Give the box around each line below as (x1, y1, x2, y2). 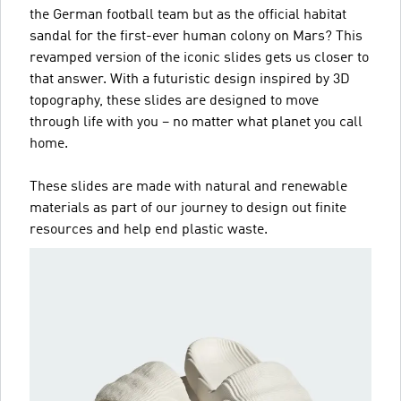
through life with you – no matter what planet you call (30, 115, 363, 130)
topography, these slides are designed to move (30, 94, 319, 108)
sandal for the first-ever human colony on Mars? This (30, 30, 363, 44)
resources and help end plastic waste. (30, 223, 268, 237)
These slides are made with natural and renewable (30, 180, 347, 194)
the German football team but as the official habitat (30, 8, 346, 22)
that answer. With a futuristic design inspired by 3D (30, 73, 350, 87)
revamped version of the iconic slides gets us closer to (30, 51, 369, 65)
